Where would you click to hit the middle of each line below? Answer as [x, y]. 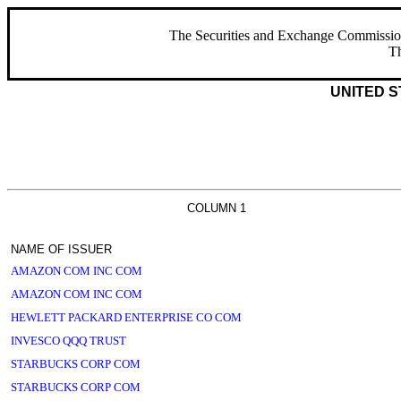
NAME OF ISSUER [61, 249]
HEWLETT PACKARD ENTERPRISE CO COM [126, 317]
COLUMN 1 [217, 208]
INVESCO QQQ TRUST [68, 341]
